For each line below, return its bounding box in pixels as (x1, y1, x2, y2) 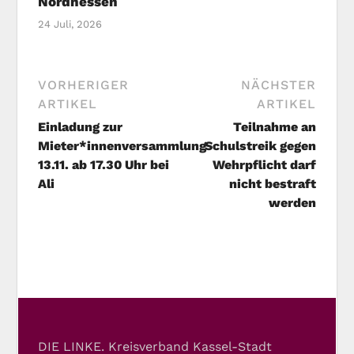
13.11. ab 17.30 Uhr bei (38, 157, 170, 173)
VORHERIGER (38, 77, 130, 93)
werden (268, 195, 316, 211)
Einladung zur (38, 119, 123, 135)
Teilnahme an (232, 119, 316, 135)
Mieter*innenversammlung (38, 138, 207, 154)
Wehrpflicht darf (212, 157, 316, 173)
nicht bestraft (228, 176, 316, 192)
